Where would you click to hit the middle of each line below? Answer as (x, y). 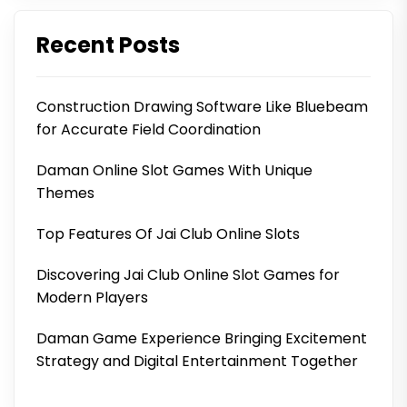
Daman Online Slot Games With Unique (174, 170)
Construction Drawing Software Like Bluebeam (202, 107)
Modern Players (92, 298)
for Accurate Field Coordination (149, 129)
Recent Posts (108, 45)
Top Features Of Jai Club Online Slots (168, 234)
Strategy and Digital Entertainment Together (197, 361)
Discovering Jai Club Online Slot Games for (188, 275)
